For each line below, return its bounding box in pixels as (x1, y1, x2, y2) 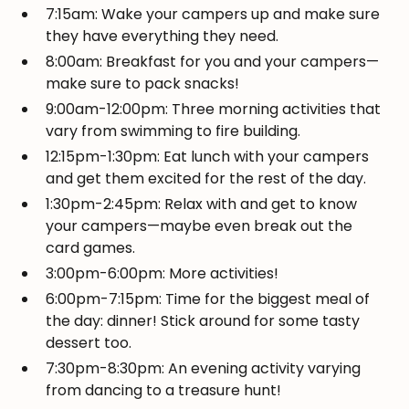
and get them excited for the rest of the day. (46, 168, 367, 190)
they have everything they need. (46, 26, 279, 47)
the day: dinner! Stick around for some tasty (46, 310, 361, 332)
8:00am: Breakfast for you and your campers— (46, 51, 380, 73)
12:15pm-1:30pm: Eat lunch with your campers (46, 146, 370, 168)
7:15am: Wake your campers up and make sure (46, 4, 381, 26)
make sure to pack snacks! (46, 73, 240, 95)
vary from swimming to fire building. (46, 121, 301, 142)
